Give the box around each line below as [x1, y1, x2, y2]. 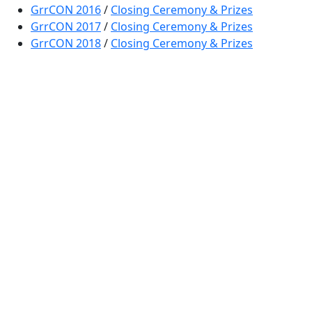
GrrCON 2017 [31, 19, 101, 34]
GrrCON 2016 [31, 2, 101, 17]
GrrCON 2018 [31, 36, 101, 51]
